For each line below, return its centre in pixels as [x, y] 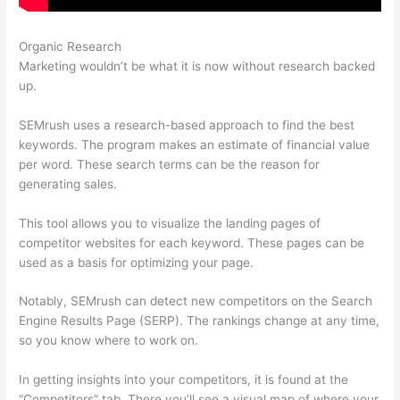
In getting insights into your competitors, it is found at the [184, 380]
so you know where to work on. [109, 341]
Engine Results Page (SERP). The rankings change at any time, [200, 321]
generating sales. [68, 183]
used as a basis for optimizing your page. [137, 262]
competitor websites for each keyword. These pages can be [192, 242]
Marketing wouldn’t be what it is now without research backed [197, 66]
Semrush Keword [174, 46]
